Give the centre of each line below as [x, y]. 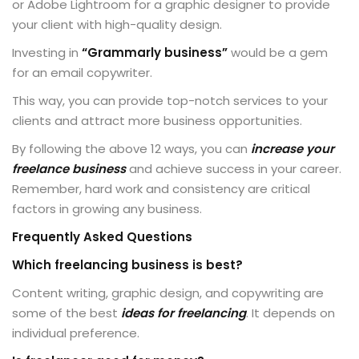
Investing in [47, 52]
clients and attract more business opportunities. [157, 120]
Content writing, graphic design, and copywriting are [168, 292]
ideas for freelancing [184, 313]
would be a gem [279, 52]
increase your [292, 148]
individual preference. [76, 333]
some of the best [67, 313]
